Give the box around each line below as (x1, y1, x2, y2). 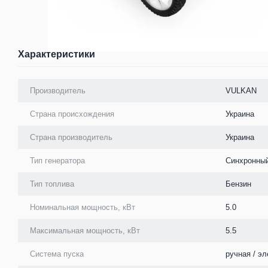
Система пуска (30, 249, 84, 258)
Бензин (226, 179, 251, 188)
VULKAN (226, 86, 257, 95)
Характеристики (18, 48, 95, 59)
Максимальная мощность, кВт (30, 226, 140, 235)
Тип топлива (30, 179, 74, 188)
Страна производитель (30, 132, 112, 142)
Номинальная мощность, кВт (30, 202, 135, 212)
